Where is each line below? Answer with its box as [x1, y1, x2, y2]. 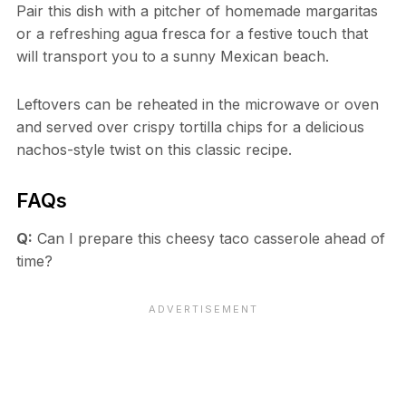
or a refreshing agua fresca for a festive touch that [15, 24, 368, 43]
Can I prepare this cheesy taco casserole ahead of [32, 229, 385, 248]
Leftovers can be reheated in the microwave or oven [15, 95, 379, 114]
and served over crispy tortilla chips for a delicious [15, 118, 364, 137]
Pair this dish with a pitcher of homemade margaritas [15, 2, 378, 21]
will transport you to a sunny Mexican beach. [15, 47, 329, 66]
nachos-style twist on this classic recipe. [15, 140, 292, 159]
